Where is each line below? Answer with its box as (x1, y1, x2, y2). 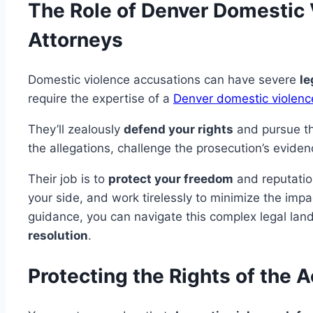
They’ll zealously (28, 122, 124, 136)
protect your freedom (108, 171, 233, 186)
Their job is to (28, 171, 108, 186)
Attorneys (28, 27, 123, 52)
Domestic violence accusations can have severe (28, 72, 300, 87)
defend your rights (124, 122, 233, 136)
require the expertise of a (28, 91, 173, 105)
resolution (28, 228, 88, 242)
